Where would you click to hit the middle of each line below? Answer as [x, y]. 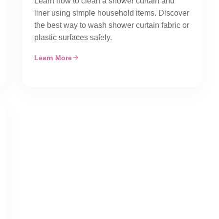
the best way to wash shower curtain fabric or [112, 25]
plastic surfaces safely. [73, 37]
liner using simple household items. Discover [112, 13]
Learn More [53, 58]
